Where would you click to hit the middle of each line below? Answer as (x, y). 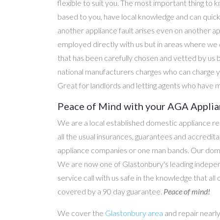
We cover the (81, 213)
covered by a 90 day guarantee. (110, 191)
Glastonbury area (134, 213)
